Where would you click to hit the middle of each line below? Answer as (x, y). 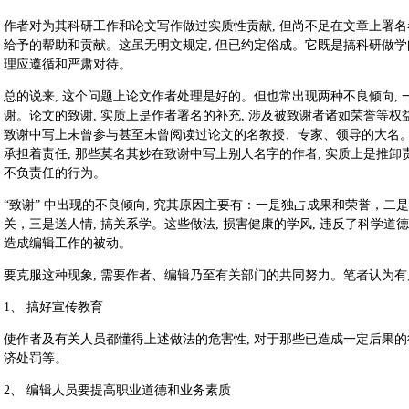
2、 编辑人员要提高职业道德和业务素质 (117, 390)
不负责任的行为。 (55, 173)
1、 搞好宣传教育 (53, 307)
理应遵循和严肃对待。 (68, 64)
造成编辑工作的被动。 (68, 243)
